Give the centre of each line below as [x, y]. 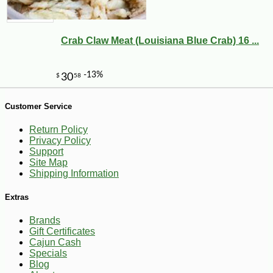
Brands [45, 221]
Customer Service [38, 106]
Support [46, 152]
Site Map [48, 163]
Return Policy [58, 130]
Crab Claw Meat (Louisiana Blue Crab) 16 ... [160, 41]
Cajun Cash [55, 243]
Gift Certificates [62, 232]
